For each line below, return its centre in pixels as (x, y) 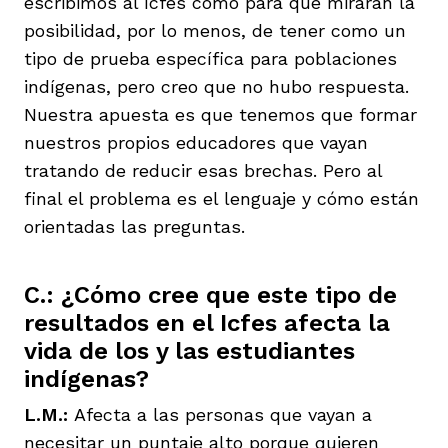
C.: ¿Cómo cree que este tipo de (210, 294)
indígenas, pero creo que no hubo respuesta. (216, 86)
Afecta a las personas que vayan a (223, 414)
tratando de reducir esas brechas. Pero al (203, 170)
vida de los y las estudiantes (189, 350)
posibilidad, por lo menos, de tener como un (215, 30)
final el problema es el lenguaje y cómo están (221, 198)
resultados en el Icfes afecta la (207, 322)
